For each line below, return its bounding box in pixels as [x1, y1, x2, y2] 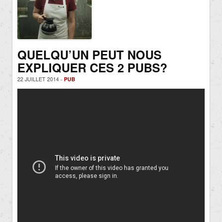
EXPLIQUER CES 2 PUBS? [17, 59, 167, 76]
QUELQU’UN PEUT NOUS [17, 46, 162, 63]
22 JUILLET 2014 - [17, 75, 64, 83]
